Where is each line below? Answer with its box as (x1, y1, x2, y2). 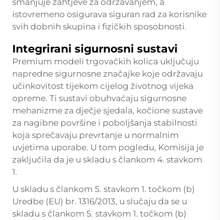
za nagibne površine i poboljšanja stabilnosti (12, 117, 197, 128)
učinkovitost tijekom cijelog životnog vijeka (12, 81, 193, 91)
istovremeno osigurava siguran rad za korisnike (12, 9, 207, 19)
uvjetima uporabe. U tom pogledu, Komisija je (12, 142, 204, 152)
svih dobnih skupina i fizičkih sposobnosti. (12, 21, 187, 31)
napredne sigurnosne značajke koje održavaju (12, 68, 203, 79)
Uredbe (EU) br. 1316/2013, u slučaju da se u (12, 196, 187, 206)
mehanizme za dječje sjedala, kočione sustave (12, 105, 203, 115)
